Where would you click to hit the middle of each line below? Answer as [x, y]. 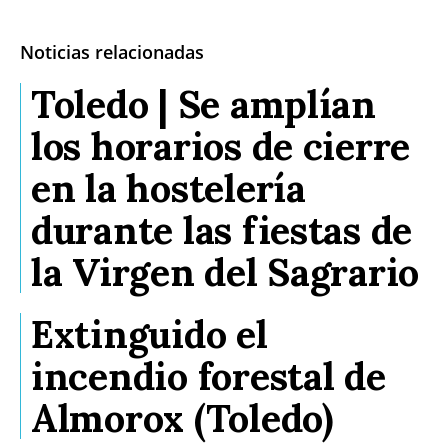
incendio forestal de [208, 376]
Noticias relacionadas [112, 52]
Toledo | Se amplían [203, 104]
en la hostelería [168, 188]
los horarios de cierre [221, 146]
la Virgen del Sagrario [225, 272]
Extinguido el [149, 334]
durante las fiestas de [222, 230]
